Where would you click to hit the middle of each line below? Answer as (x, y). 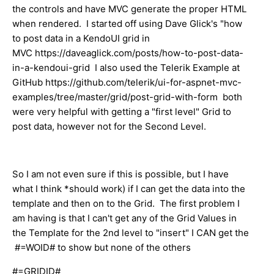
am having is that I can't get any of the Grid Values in (124, 218)
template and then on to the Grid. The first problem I (126, 203)
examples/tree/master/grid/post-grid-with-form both (127, 97)
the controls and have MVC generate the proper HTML (129, 9)
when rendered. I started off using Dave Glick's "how (127, 23)
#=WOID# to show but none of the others (102, 247)
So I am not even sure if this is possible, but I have (120, 174)
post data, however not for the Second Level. (112, 126)
